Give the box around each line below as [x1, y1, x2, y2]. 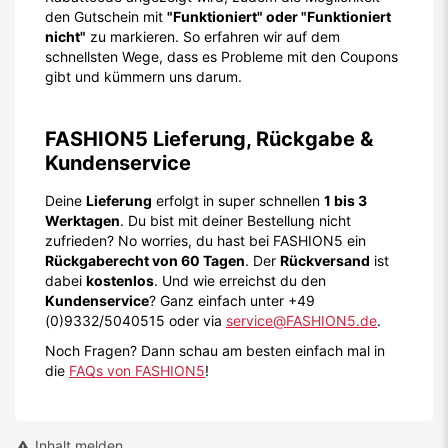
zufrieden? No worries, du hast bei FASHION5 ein [45, 232, 366, 249]
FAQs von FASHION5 [69, 362, 205, 379]
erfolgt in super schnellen [152, 192, 324, 209]
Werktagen [45, 212, 120, 229]
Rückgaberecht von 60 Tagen [45, 252, 245, 269]
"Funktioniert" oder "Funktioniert [167, 8, 391, 25]
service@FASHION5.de [226, 312, 377, 329]
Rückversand [280, 252, 370, 269]
